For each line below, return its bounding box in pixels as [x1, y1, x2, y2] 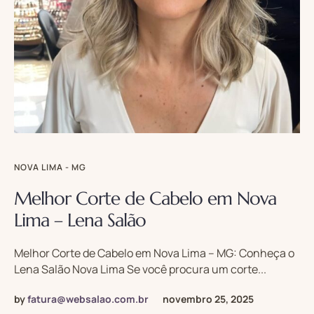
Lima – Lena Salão [14, 208, 146, 231]
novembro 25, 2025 [163, 292, 254, 306]
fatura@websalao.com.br [27, 292, 149, 306]
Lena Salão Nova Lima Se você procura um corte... [14, 261, 266, 277]
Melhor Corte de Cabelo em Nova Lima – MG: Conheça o [14, 245, 294, 261]
